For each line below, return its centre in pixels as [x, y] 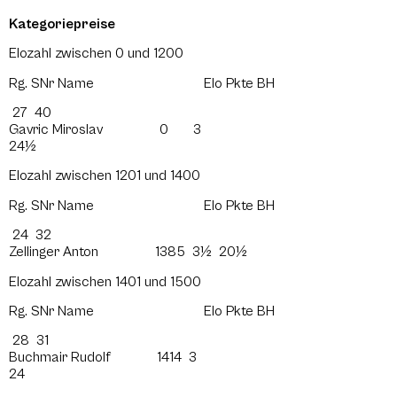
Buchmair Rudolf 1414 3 [106, 358]
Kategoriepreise [62, 23]
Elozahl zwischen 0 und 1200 [96, 54]
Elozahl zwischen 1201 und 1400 [105, 176]
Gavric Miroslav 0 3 [109, 129]
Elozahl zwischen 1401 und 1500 [105, 281]
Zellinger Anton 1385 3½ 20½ [128, 252]
